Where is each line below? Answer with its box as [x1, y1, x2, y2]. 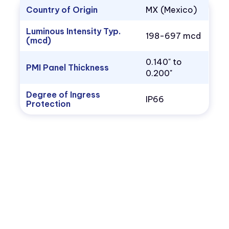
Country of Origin [26, 5, 98, 15]
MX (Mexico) [146, 5, 197, 15]
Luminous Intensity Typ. [26, 26, 121, 37]
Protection [26, 99, 71, 109]
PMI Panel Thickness [26, 62, 109, 73]
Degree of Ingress [26, 89, 101, 100]
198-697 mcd [146, 31, 201, 41]
